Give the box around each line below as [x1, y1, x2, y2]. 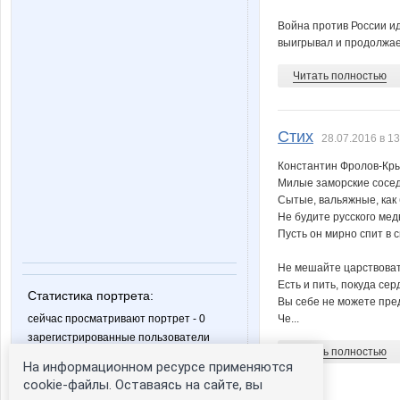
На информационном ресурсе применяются [23, 359, 293, 375]
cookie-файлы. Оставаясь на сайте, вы [23, 377, 262, 393]
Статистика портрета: [28, 288, 154, 303]
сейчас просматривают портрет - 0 [28, 312, 205, 325]
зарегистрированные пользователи [28, 331, 210, 344]
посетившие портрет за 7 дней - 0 [28, 346, 201, 358]
